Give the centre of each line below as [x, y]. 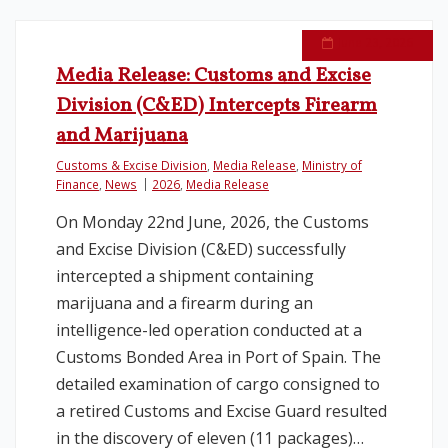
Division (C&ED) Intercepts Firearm [216, 106]
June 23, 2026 [375, 42]
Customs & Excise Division [131, 165]
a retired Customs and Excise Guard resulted [221, 411]
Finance [77, 184]
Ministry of [332, 165]
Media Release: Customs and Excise [213, 76]
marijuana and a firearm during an [184, 303]
